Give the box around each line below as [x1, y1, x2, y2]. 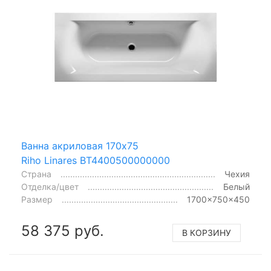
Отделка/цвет [21, 181, 79, 192]
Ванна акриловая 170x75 [21, 139, 139, 152]
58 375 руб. [21, 221, 104, 240]
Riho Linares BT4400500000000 [21, 154, 170, 166]
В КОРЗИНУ [182, 227, 231, 238]
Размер [21, 194, 53, 204]
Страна [21, 168, 51, 179]
